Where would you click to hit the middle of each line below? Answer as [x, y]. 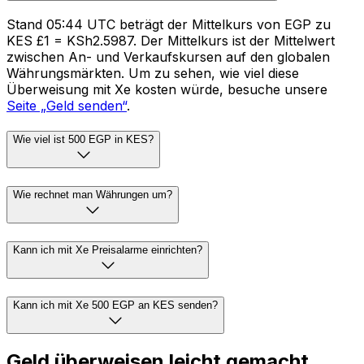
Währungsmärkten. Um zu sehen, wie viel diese [153, 73]
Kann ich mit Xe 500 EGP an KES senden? [115, 305]
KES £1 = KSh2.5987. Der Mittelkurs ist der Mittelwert [171, 40]
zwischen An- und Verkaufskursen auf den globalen [168, 56]
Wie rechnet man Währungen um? [93, 195]
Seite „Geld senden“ [67, 105]
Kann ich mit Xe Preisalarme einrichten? [108, 249]
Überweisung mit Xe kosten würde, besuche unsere [167, 89]
